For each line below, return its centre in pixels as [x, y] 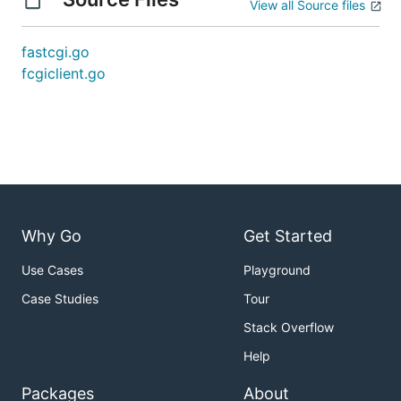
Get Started [288, 236]
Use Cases [52, 270]
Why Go [51, 236]
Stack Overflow [289, 328]
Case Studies [60, 299]
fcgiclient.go [64, 73]
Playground [277, 270]
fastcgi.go [55, 52]
